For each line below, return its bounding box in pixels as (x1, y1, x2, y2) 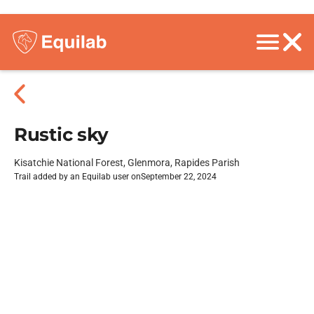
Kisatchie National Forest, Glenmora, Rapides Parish (14, 157, 240, 168)
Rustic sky (14, 123, 109, 146)
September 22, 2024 (141, 172, 217, 182)
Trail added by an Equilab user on (14, 172, 141, 182)
